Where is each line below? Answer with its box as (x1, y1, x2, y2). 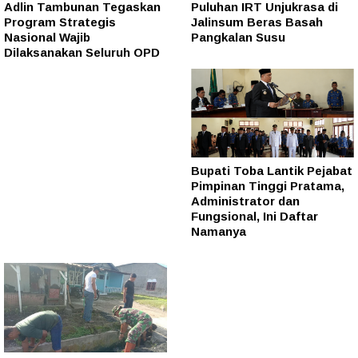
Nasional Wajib (4, 30, 90, 44)
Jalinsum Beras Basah (191, 14, 323, 29)
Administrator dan (191, 194, 300, 209)
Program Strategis (4, 14, 116, 29)
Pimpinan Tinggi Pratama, (191, 179, 344, 193)
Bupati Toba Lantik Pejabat (191, 164, 352, 178)
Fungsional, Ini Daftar (191, 209, 318, 224)
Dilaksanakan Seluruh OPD (4, 45, 160, 59)
